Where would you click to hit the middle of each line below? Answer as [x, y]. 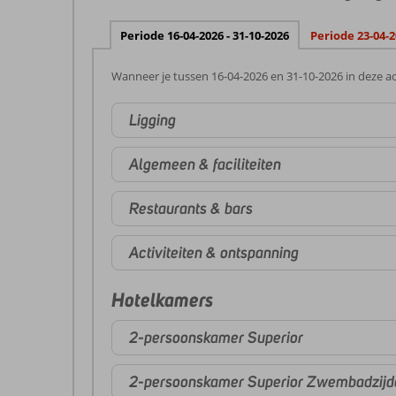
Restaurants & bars [191, 208]
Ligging [152, 120]
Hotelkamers [162, 300]
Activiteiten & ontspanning [214, 252]
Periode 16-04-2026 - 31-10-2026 [205, 35]
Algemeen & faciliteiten [205, 164]
